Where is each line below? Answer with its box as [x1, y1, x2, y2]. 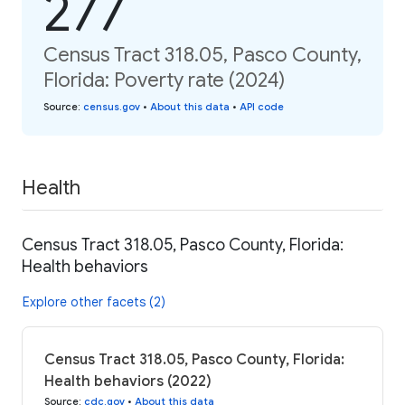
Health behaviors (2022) [44, 372, 212, 391]
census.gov [83, 99, 140, 113]
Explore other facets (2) [23, 294, 165, 311]
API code [240, 99, 284, 113]
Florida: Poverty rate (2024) [43, 67, 285, 92]
